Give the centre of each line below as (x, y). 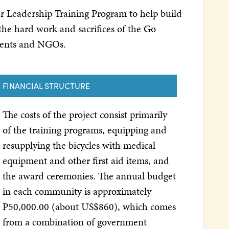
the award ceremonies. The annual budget (89, 176)
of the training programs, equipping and (84, 130)
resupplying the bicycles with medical (79, 145)
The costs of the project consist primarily (85, 114)
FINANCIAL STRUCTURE (46, 85)
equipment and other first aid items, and (86, 160)
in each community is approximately (77, 191)
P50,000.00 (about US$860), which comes (89, 206)
